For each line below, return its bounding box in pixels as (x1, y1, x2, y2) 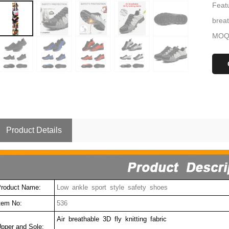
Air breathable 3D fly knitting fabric (54, 215, 167, 223)
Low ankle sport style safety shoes (54, 183, 168, 191)
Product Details (6, 125, 62, 134)
